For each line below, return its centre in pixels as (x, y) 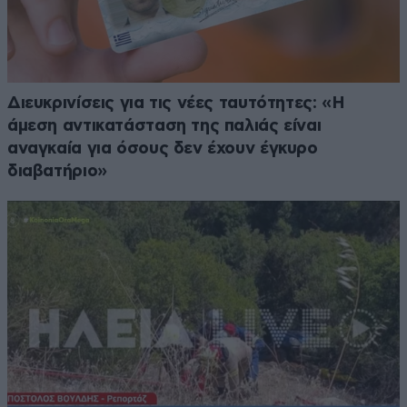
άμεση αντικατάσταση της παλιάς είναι (164, 126)
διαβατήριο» (57, 172)
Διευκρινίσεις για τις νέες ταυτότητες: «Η (176, 104)
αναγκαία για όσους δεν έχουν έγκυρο (163, 149)
